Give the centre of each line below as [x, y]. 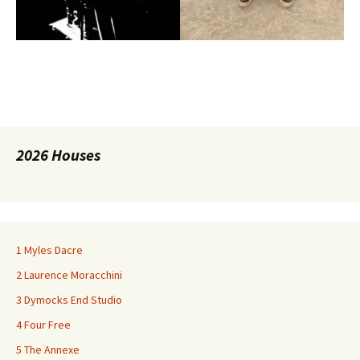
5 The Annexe [48, 349]
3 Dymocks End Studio [69, 299]
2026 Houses [58, 154]
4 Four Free [43, 324]
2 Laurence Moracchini [69, 274]
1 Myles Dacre [49, 250]
